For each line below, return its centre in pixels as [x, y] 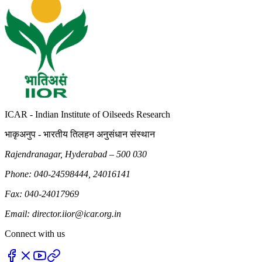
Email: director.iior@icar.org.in [63, 214]
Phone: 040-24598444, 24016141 [68, 174]
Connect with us [35, 234]
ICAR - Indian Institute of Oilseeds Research [87, 115]
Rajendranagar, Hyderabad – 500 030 [76, 154]
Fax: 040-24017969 [42, 194]
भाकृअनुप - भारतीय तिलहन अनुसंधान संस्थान [80, 135]
